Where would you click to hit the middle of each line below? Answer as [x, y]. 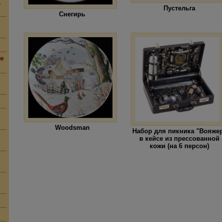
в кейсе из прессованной [179, 138]
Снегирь [72, 14]
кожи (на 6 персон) [179, 146]
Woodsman [72, 127]
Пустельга [179, 8]
